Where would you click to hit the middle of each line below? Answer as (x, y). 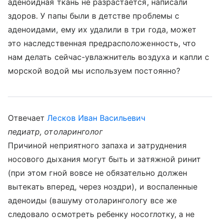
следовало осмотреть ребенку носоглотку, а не (101, 214)
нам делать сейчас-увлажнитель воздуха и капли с (109, 57)
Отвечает (28, 118)
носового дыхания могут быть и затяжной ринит (105, 159)
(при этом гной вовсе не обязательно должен (98, 173)
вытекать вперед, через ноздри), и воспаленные (103, 187)
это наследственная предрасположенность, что (102, 43)
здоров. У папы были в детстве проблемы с (94, 16)
